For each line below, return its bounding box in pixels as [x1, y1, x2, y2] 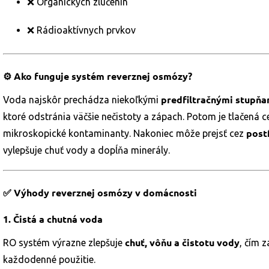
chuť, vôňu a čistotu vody [125, 236, 240, 249]
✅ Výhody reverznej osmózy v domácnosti [3, 186, 197, 199]
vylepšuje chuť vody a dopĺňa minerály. [3, 145, 170, 156]
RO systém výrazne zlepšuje [3, 237, 125, 248]
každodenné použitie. [3, 254, 95, 265]
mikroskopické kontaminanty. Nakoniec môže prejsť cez [3, 128, 246, 139]
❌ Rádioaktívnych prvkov [27, 25, 136, 35]
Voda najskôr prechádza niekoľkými [3, 94, 161, 105]
